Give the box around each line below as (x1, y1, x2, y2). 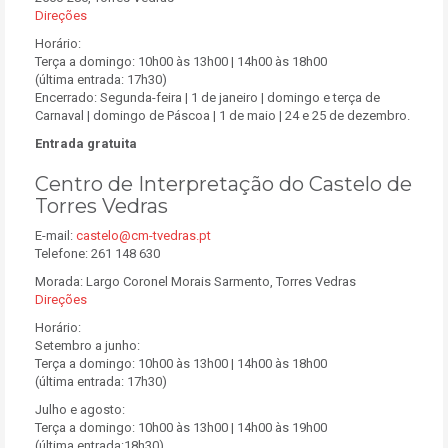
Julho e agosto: (35, 402, 125, 417)
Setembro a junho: (35, 338, 140, 353)
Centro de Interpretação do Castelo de (35, 172, 412, 196)
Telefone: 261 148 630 (35, 246, 160, 261)
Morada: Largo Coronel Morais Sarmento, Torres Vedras (35, 274, 356, 289)
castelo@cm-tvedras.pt (76, 228, 211, 243)
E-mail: (35, 228, 76, 243)
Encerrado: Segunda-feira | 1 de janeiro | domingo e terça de (35, 90, 380, 105)
